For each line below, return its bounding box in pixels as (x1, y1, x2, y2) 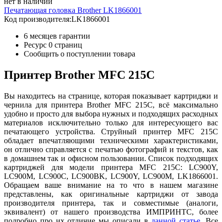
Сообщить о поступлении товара (24, 49, 135, 58)
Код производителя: (4, 14, 71, 23)
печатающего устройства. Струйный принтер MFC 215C (4, 127, 218, 136)
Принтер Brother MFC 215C (4, 68, 155, 81)
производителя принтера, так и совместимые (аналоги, (4, 198, 218, 207)
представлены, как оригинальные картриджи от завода (4, 189, 218, 198)
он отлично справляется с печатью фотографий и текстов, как (4, 145, 218, 154)
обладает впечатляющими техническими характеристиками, (4, 136, 218, 145)
